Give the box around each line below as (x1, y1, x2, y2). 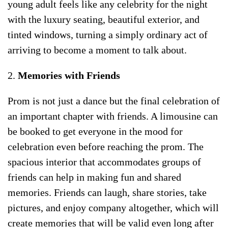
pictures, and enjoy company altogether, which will (8, 202, 219, 214)
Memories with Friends (18, 70, 120, 81)
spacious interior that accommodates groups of (8, 156, 201, 168)
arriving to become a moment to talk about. (8, 44, 187, 56)
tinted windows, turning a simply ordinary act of (8, 29, 208, 41)
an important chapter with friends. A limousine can (8, 110, 218, 122)
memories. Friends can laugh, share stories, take (8, 187, 207, 198)
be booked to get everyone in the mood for (8, 126, 183, 137)
